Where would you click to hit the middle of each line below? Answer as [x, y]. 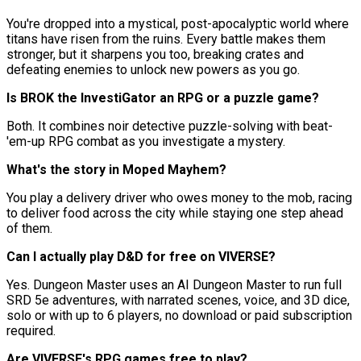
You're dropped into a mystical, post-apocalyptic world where [178, 23]
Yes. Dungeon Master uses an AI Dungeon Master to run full [174, 284]
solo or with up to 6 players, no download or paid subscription [179, 315]
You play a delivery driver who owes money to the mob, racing [179, 197]
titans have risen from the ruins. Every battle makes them [166, 39]
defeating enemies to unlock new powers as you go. [153, 69]
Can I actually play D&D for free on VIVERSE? [141, 256]
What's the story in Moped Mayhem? [116, 169]
